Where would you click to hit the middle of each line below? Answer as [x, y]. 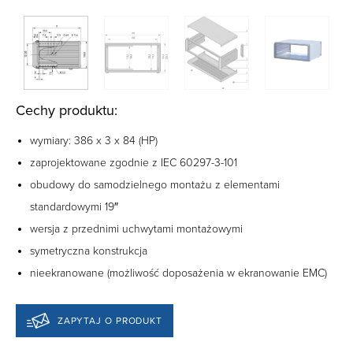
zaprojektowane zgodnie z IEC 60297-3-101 [134, 163]
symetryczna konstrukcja [89, 251]
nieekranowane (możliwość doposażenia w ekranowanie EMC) [178, 273]
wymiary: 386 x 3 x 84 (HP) [94, 141]
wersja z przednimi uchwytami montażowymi [136, 229]
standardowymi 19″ [74, 207]
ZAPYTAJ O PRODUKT [110, 320]
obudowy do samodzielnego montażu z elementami [155, 185]
